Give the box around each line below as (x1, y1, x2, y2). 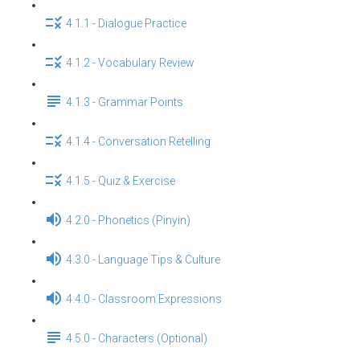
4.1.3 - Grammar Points (66, 96, 183, 109)
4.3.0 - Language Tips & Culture (66, 253, 220, 267)
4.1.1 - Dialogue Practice (66, 17, 186, 31)
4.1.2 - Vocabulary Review (66, 56, 194, 70)
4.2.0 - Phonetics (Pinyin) (66, 214, 190, 227)
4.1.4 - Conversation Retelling (66, 135, 211, 149)
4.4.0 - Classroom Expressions (66, 292, 222, 306)
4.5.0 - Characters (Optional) (66, 332, 207, 346)
